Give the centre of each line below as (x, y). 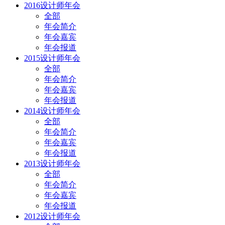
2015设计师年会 (52, 58)
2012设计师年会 (52, 216)
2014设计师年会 (52, 110)
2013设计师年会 (52, 163)
